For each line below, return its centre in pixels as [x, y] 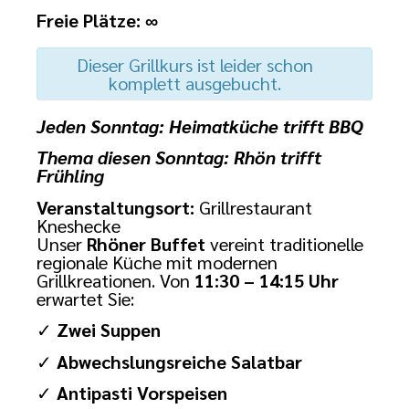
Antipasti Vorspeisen [142, 392]
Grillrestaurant [253, 207]
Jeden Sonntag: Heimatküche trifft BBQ [200, 126]
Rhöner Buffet [146, 243]
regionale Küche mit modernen [157, 262]
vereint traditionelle [284, 243]
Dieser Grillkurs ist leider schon [195, 65]
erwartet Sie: [85, 298]
